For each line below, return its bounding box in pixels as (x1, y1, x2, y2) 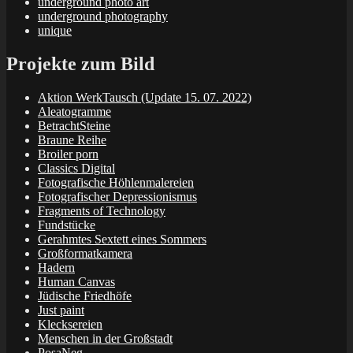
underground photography (38, 9, 168, 23)
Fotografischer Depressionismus (38, 189, 197, 203)
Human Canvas (38, 274, 115, 288)
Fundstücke (38, 217, 95, 232)
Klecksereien (38, 317, 102, 331)
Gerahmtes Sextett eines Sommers (38, 232, 206, 246)
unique (38, 23, 72, 37)
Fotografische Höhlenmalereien (38, 175, 194, 189)
